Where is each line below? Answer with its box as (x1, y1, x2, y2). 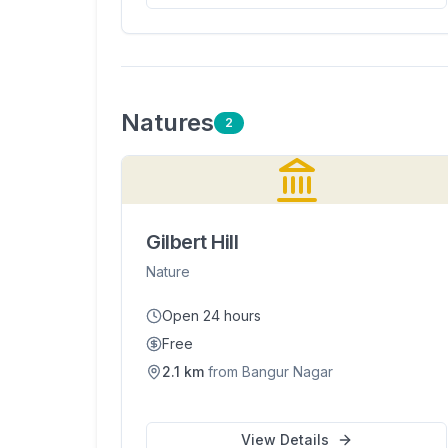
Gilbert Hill (146, 230, 238, 254)
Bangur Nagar (242, 363, 333, 380)
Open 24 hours (162, 307, 261, 324)
